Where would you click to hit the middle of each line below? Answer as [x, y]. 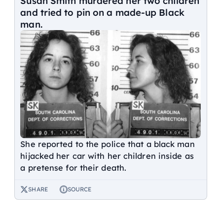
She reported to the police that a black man [108, 144]
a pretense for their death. [74, 168]
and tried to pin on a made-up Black [102, 12]
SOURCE [79, 189]
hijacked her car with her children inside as [107, 156]
